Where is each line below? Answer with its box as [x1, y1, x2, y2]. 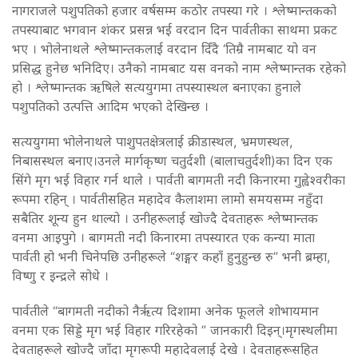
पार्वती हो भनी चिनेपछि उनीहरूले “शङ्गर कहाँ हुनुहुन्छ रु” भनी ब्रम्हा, [12, 248, 330, 265]
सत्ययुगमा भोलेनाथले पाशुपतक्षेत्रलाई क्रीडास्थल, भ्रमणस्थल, [12, 133, 292, 149]
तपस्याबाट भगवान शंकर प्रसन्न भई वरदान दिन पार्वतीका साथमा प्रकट [12, 21, 337, 38]
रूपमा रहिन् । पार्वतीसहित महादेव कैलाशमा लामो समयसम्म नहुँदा [12, 190, 323, 207]
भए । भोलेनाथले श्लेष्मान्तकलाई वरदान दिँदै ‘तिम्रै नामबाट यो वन [12, 40, 316, 57]
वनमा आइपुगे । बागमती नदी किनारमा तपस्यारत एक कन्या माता [12, 229, 315, 245]
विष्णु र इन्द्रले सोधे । [12, 267, 109, 284]
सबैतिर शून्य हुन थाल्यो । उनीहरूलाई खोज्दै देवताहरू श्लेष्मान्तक [12, 209, 318, 226]
